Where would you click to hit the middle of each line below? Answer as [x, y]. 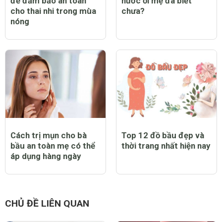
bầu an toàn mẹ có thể [53, 145]
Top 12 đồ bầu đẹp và [163, 135]
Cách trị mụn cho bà [49, 135]
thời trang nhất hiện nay [166, 145]
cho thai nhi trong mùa [53, 11]
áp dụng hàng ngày [46, 156]
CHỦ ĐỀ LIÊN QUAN [47, 204]
